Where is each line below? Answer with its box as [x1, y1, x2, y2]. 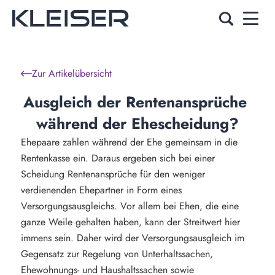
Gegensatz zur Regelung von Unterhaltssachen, [20, 247, 213, 261]
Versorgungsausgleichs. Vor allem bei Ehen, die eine [20, 199, 239, 213]
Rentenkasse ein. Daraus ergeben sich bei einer [20, 151, 215, 165]
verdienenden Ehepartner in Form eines [20, 183, 182, 197]
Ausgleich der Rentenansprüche [23, 91, 247, 113]
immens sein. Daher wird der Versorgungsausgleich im [20, 231, 244, 245]
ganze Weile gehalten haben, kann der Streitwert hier [20, 215, 240, 229]
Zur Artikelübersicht [31, 66, 112, 80]
